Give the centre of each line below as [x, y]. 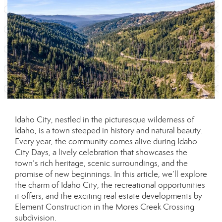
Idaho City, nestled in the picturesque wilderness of [105, 120]
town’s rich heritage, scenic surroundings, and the [101, 163]
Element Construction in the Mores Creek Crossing [105, 207]
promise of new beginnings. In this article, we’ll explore [111, 174]
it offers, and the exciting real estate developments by [109, 196]
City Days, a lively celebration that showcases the [101, 152]
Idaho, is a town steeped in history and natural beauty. [109, 131]
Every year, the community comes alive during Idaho [106, 141]
